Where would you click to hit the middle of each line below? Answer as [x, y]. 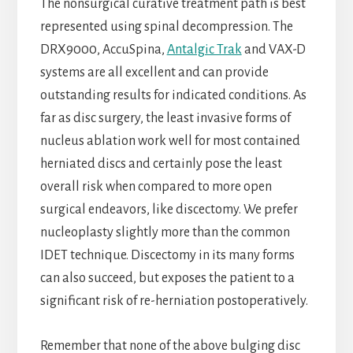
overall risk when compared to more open [156, 187]
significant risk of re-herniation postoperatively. [174, 301]
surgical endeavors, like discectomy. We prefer [169, 210]
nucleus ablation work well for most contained [170, 141]
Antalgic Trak [204, 50]
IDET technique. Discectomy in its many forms [167, 256]
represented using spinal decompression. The [166, 27]
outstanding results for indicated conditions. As [173, 96]
